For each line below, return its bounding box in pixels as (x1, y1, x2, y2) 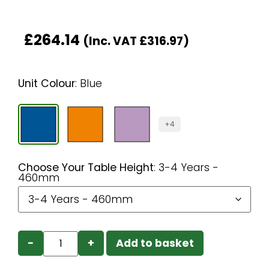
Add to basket (116, 235, 195, 250)
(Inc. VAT (83, 33, 139, 50)
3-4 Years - (159, 160, 219, 175)
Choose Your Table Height (18, 160, 154, 175)
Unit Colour (18, 76, 75, 91)
